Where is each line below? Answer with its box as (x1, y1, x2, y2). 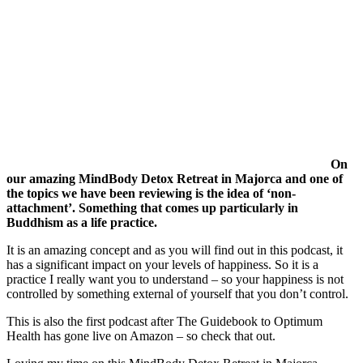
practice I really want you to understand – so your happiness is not (6, 271, 344, 286)
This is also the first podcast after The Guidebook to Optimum (6, 314, 322, 328)
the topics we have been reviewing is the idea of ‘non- (6, 186, 296, 200)
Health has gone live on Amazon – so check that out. (6, 328, 275, 343)
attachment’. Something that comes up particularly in (6, 200, 298, 215)
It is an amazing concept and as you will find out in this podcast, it (6, 242, 343, 257)
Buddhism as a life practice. (6, 215, 157, 229)
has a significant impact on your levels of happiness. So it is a (6, 257, 318, 271)
